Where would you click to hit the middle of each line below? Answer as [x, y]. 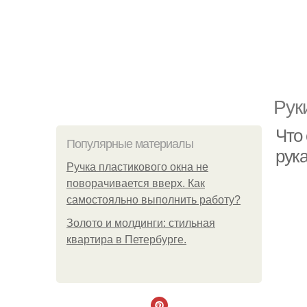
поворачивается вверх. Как [136, 183]
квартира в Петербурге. [126, 240]
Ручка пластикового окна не [137, 167]
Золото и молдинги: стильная [141, 223]
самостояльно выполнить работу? [153, 200]
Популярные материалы [130, 144]
